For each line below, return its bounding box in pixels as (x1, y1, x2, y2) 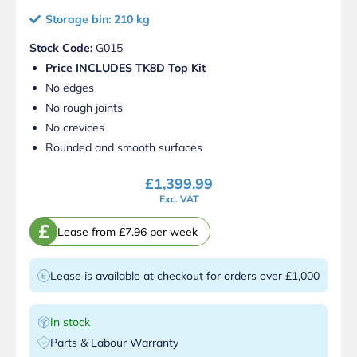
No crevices (45, 120, 104, 135)
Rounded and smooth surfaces (45, 140, 202, 155)
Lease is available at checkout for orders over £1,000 (50, 269, 320, 284)
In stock (50, 315, 90, 330)
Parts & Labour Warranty (50, 335, 178, 351)
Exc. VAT (159, 193, 198, 206)
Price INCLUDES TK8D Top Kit (45, 61, 206, 76)
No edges (45, 80, 94, 96)
